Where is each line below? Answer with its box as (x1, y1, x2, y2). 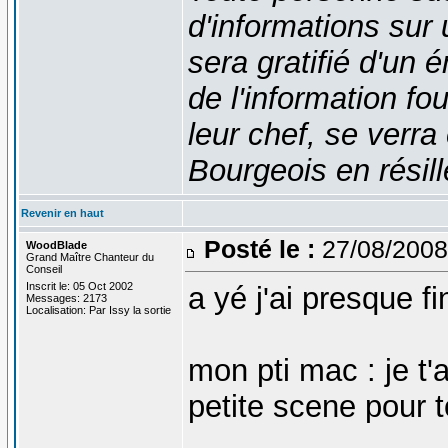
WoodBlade (25, 238, 87, 251)
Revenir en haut (20, 206, 104, 219)
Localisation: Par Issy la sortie (25, 303, 171, 316)
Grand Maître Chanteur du (25, 250, 154, 263)
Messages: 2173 (25, 291, 107, 304)
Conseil (25, 262, 62, 275)
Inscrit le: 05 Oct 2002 (25, 279, 133, 292)
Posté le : (203, 234, 315, 263)
